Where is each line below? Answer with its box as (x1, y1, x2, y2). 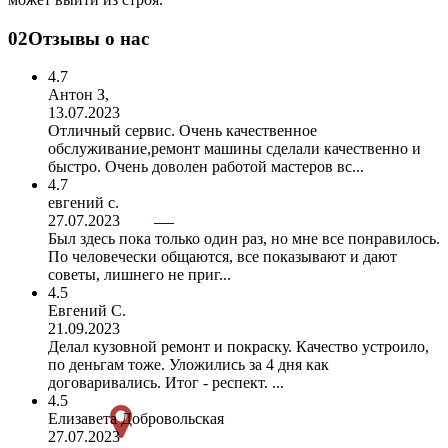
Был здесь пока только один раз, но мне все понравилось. (48, 230, 440, 248)
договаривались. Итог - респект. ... (48, 374, 284, 392)
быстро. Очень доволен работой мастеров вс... (48, 158, 364, 176)
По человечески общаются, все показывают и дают (48, 248, 397, 266)
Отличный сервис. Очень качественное (48, 122, 317, 140)
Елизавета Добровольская (48, 410, 224, 428)
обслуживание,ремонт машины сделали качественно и (48, 140, 421, 158)
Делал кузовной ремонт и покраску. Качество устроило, (48, 338, 429, 356)
